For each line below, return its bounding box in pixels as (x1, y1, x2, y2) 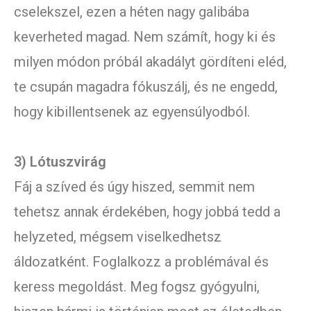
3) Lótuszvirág (14, 153, 106, 171)
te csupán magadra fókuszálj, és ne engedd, (14, 78, 278, 96)
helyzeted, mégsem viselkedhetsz (14, 228, 221, 246)
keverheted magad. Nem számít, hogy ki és (14, 28, 276, 46)
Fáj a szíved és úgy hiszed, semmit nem (14, 178, 255, 196)
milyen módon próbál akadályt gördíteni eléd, (14, 53, 287, 71)
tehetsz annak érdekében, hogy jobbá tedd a (14, 203, 280, 221)
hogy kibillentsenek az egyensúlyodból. (14, 103, 250, 121)
